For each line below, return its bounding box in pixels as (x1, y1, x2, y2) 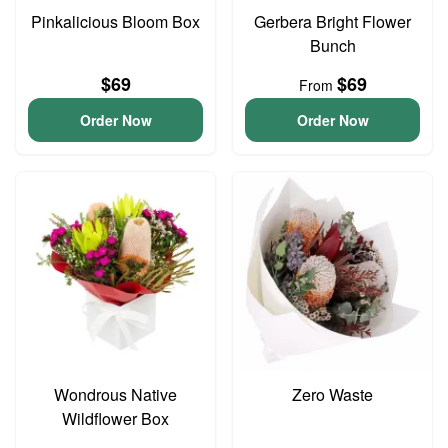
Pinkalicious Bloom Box (31, 10, 200, 33)
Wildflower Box (62, 407, 169, 430)
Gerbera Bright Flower (254, 10, 411, 33)
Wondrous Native (54, 383, 177, 406)
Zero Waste (292, 383, 373, 406)
